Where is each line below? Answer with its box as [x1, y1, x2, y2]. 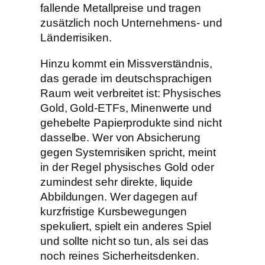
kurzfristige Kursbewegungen [40, 205, 188, 218]
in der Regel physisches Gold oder [40, 160, 214, 173]
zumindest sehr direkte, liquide [40, 175, 193, 188]
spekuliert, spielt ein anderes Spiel [40, 219, 212, 232]
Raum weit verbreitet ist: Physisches [40, 86, 222, 99]
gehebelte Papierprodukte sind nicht [40, 116, 222, 129]
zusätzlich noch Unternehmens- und [40, 17, 222, 30]
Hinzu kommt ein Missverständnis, [40, 57, 212, 70]
